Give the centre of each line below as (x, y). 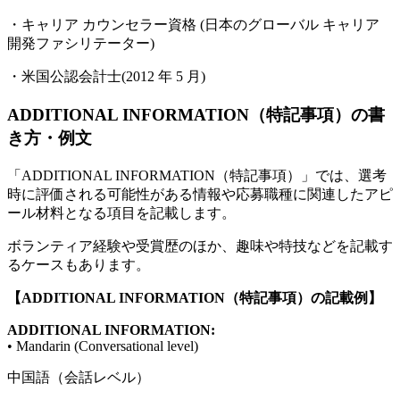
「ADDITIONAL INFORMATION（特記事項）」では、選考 (197, 175)
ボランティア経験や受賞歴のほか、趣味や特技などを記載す (200, 246)
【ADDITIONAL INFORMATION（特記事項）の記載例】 (195, 297)
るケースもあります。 (79, 264)
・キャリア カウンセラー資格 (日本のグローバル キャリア (193, 25)
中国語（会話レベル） (79, 377)
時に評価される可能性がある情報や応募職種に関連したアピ (200, 194)
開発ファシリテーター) (81, 44)
